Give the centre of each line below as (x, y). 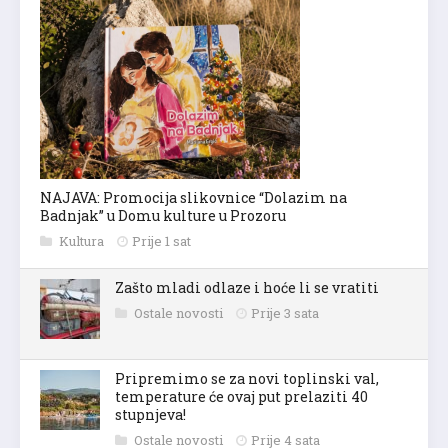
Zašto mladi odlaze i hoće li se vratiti (247, 287)
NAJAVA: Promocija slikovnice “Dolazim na (193, 197)
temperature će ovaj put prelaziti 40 (241, 396)
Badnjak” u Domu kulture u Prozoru (163, 215)
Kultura (83, 240)
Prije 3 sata (285, 312)
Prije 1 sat (161, 240)
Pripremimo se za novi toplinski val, (247, 378)
